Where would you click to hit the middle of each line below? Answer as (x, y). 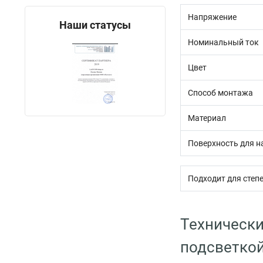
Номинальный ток (223, 42)
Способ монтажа (220, 93)
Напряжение (212, 17)
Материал (207, 118)
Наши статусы (95, 25)
